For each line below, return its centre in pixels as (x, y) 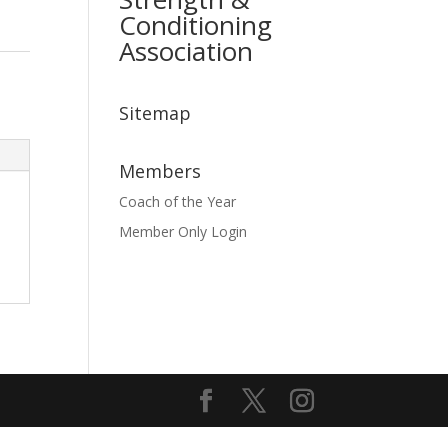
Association (186, 51)
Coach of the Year (178, 202)
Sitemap (155, 113)
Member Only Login (183, 232)
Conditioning (196, 25)
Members (160, 171)
